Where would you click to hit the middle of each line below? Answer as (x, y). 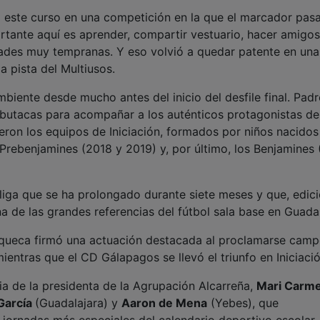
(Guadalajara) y (78, 302)
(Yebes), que (243, 302)
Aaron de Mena (164, 302)
